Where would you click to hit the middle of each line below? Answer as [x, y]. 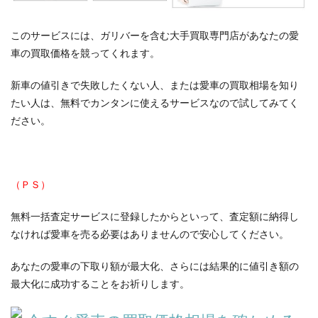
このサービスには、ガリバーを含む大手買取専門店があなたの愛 [155, 35]
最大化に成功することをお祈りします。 [100, 284]
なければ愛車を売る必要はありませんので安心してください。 [150, 234]
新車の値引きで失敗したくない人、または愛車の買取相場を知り [155, 85]
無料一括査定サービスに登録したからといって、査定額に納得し [155, 216]
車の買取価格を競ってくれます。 [85, 53]
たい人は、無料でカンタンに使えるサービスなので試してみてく [155, 103]
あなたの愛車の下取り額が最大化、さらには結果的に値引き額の [155, 266]
